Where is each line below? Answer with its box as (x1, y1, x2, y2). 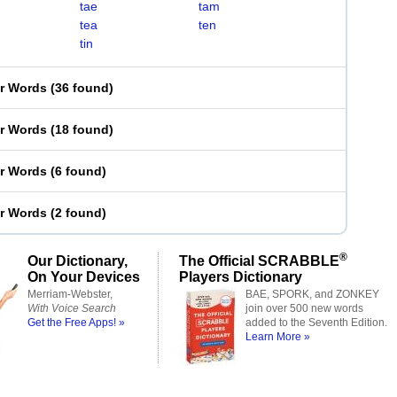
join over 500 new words (245, 302, 363, 315)
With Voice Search (27, 302, 116, 315)
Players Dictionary (179, 269, 302, 284)
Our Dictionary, (27, 253, 128, 269)
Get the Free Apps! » (27, 316, 125, 329)
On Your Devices (27, 269, 140, 284)
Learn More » (245, 331, 310, 343)
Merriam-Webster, (27, 288, 113, 300)
